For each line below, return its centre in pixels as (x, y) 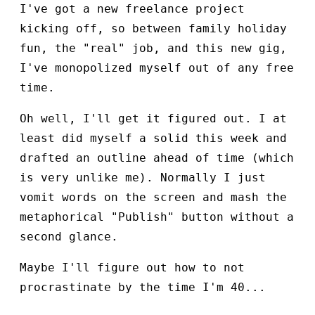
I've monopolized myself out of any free (157, 68)
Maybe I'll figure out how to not (132, 268)
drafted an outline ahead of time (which (157, 158)
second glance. (69, 237)
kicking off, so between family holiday (153, 29)
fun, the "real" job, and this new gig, (153, 49)
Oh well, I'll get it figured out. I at (153, 119)
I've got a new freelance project (132, 9)
